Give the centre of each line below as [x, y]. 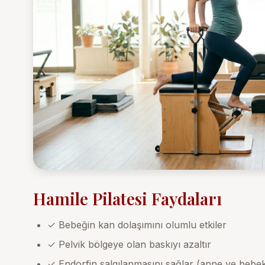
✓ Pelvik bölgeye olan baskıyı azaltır [129, 244]
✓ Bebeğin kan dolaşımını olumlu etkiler [137, 224]
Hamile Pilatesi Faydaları [127, 198]
